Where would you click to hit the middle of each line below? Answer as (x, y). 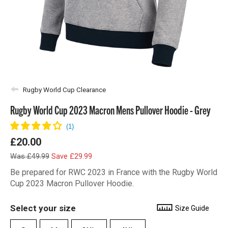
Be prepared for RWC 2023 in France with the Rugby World (114, 172)
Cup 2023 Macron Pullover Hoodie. (72, 183)
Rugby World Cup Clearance (64, 90)
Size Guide (191, 208)
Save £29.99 (72, 156)
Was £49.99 (30, 156)
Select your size (43, 208)
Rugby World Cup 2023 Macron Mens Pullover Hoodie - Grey (110, 109)
